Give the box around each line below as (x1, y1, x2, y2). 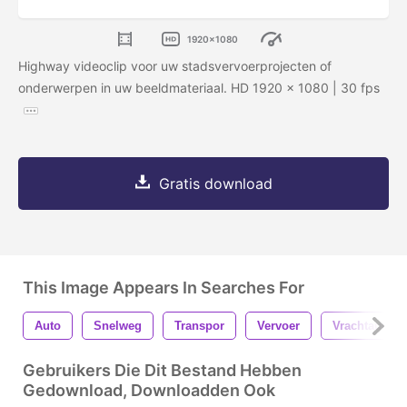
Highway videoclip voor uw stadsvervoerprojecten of (18, 58, 332, 74)
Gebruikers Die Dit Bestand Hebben (23, 361, 302, 381)
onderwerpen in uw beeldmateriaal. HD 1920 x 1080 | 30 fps (18, 80, 380, 96)
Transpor (174, 319, 224, 333)
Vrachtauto (333, 319, 392, 333)
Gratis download (158, 174, 273, 194)
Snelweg (94, 319, 142, 333)
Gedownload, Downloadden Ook (23, 381, 275, 401)
